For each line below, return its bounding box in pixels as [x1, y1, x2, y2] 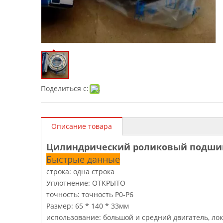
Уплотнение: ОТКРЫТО [46, 178, 125, 188]
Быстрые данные [46, 153, 120, 165]
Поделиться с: [41, 83, 89, 93]
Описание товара [51, 121, 112, 131]
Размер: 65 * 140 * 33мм [46, 201, 129, 211]
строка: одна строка [46, 166, 114, 176]
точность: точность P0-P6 [46, 189, 133, 199]
